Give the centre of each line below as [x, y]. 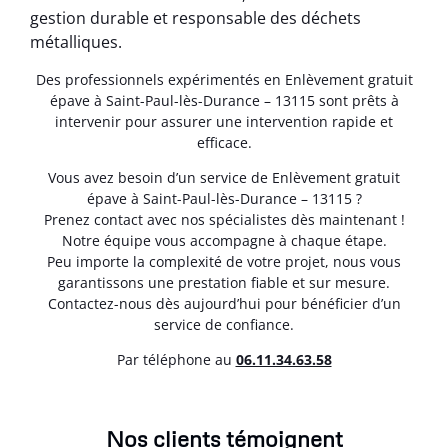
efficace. [224, 142]
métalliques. [76, 42]
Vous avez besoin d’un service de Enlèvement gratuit [224, 178]
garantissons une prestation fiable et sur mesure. [224, 283]
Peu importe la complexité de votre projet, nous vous [224, 262]
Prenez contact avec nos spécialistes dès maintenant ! [224, 220]
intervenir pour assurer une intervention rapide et [224, 121]
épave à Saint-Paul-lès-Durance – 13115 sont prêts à [224, 100]
